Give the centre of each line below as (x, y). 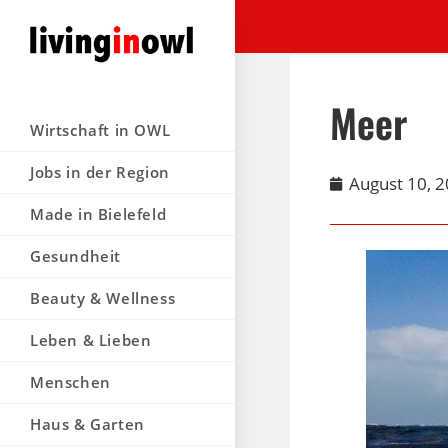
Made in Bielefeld (98, 213)
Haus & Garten (87, 423)
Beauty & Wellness (103, 297)
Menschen (70, 381)
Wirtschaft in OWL (100, 129)
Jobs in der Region (100, 171)
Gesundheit (75, 255)
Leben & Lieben (91, 339)
